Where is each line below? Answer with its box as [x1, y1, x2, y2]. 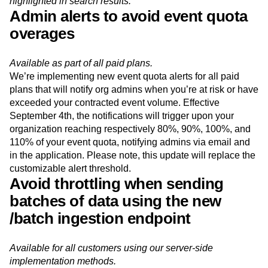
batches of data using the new [10, 220, 221, 238]
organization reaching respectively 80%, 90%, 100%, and [10, 151, 251, 162]
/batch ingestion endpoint [10, 237, 191, 255]
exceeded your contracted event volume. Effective [10, 125, 220, 136]
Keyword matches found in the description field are [10, 10, 223, 21]
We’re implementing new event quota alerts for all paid [10, 99, 239, 109]
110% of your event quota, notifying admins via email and [10, 165, 250, 175]
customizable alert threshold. [10, 191, 131, 202]
